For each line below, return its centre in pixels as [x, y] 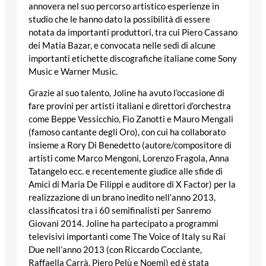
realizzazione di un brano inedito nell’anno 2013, [122, 198]
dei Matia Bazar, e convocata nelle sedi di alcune [122, 45]
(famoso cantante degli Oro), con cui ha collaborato [127, 132]
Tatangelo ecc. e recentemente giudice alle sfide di [126, 172]
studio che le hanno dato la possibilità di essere [119, 19]
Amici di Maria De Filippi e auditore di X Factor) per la [132, 185]
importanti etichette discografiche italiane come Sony [133, 58]
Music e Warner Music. [73, 71]
